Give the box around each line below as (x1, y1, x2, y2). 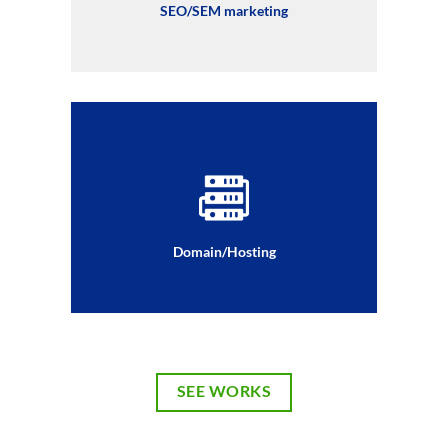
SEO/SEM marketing (160, 3, 288, 20)
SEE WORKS (176, 382, 272, 401)
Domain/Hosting (172, 244, 276, 261)
